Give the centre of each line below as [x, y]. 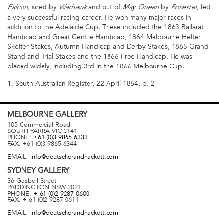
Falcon [18, 8]
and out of [104, 7]
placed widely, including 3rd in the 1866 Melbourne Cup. [96, 66]
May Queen [141, 8]
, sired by [43, 7]
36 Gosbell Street [32, 181]
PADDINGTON [28, 187]
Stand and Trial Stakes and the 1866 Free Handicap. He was [100, 57]
